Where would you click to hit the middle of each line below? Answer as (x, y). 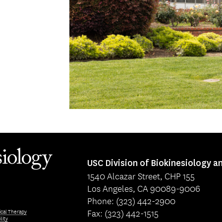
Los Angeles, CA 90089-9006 (144, 188)
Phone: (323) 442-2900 (132, 200)
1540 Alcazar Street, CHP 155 (141, 175)
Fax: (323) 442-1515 (123, 212)
